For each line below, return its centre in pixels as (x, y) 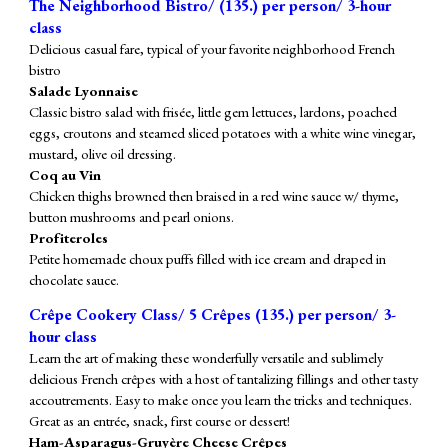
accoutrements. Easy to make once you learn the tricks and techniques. (221, 399)
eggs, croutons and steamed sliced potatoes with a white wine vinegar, (223, 132)
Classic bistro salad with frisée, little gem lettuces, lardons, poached (213, 111)
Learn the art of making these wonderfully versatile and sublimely (206, 357)
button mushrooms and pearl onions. (132, 216)
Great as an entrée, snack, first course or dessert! (160, 420)
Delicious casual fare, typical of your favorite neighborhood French (212, 48)
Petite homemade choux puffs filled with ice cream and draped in (208, 258)
